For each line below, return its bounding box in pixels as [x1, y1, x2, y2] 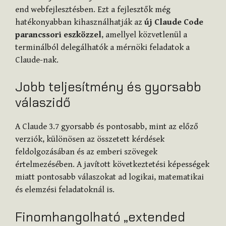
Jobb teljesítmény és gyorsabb [15, 78, 201, 96]
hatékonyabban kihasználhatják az [15, 17, 144, 27]
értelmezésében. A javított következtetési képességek [15, 159, 209, 170]
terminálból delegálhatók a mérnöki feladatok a [15, 42, 190, 52]
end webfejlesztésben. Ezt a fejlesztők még [15, 4, 171, 15]
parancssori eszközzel [15, 29, 101, 40]
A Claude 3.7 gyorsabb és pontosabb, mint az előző [15, 122, 198, 132]
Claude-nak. [15, 54, 59, 65]
